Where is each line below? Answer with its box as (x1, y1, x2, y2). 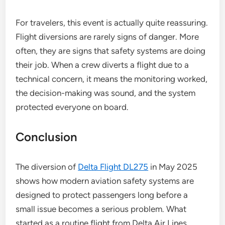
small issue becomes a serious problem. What (16, 204, 187, 214)
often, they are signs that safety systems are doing (16, 46, 206, 56)
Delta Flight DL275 (78, 162, 149, 172)
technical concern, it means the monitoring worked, (16, 74, 208, 84)
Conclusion (16, 130, 78, 144)
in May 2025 (148, 162, 198, 172)
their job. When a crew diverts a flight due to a (16, 60, 189, 70)
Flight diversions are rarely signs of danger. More (16, 32, 199, 42)
